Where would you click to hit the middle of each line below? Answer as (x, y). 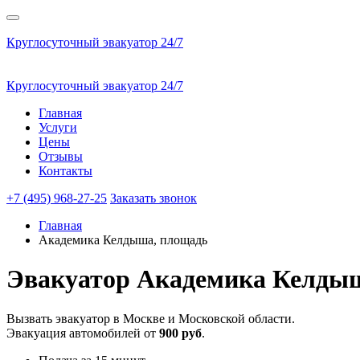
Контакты (65, 171)
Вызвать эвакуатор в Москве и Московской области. (151, 318)
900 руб (180, 333)
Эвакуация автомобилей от (83, 333)
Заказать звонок (153, 198)
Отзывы (61, 156)
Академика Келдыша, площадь (123, 240)
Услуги (58, 127)
